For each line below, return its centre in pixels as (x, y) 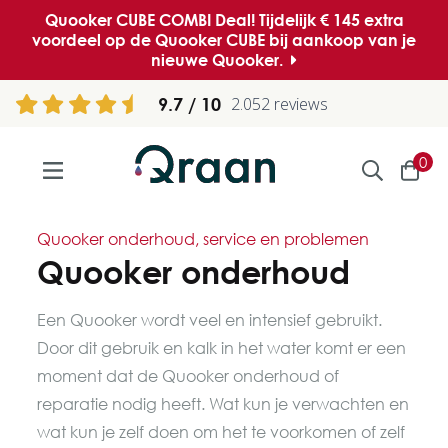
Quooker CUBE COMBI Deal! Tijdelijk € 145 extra (224, 20)
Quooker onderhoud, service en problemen (203, 239)
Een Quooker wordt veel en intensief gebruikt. (210, 320)
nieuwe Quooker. (219, 60)
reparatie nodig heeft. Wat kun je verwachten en (223, 404)
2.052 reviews (279, 104)
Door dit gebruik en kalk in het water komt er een (222, 348)
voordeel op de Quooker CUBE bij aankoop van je (224, 40)
